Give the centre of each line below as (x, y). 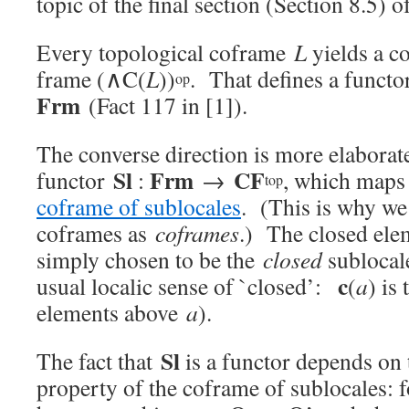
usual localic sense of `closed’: (187, 286)
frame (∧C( (91, 79)
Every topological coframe (165, 52)
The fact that (99, 361)
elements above (111, 312)
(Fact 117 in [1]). (164, 105)
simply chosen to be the (150, 259)
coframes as (96, 233)
